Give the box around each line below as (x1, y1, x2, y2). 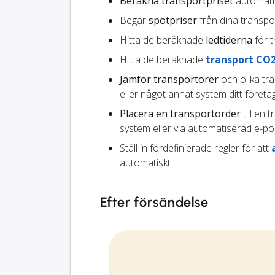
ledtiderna (206, 33, 252, 47)
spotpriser (149, 14, 197, 28)
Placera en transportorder (120, 107, 241, 121)
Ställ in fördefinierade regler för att (120, 141, 271, 155)
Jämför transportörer (120, 72, 219, 87)
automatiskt (120, 156, 171, 170)
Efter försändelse (100, 194, 209, 211)
